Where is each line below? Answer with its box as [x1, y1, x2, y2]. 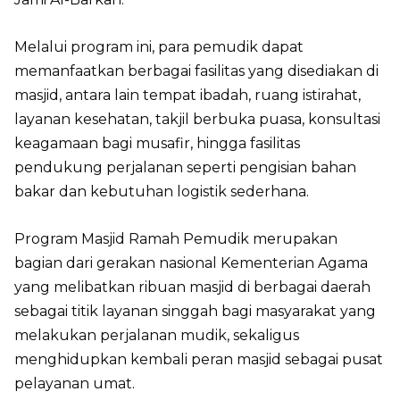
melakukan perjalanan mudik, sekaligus [14, 327, 299, 345]
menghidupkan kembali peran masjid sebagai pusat [14, 351, 383, 369]
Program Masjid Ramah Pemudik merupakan [14, 230, 337, 248]
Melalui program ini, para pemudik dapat [14, 38, 304, 56]
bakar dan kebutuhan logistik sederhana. [14, 183, 309, 201]
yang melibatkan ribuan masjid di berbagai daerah [14, 279, 371, 296]
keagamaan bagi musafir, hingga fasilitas [14, 135, 300, 153]
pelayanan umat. [14, 375, 135, 393]
